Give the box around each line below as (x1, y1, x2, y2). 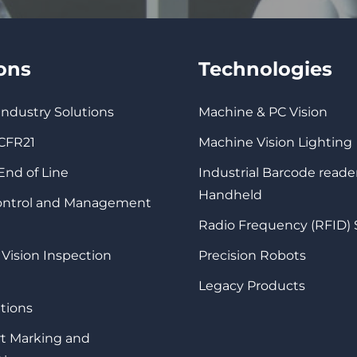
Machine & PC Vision (198, 104, 328, 120)
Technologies (198, 57, 333, 80)
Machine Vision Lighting (198, 135, 353, 151)
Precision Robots (198, 248, 307, 264)
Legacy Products (198, 278, 306, 294)
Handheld (198, 187, 263, 203)
